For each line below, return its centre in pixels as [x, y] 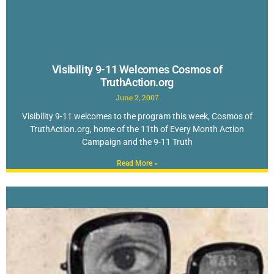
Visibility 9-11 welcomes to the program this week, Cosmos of [137, 117]
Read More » [137, 164]
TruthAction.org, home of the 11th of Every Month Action [137, 129]
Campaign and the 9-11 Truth [137, 142]
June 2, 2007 [137, 98]
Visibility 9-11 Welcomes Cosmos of [137, 70]
